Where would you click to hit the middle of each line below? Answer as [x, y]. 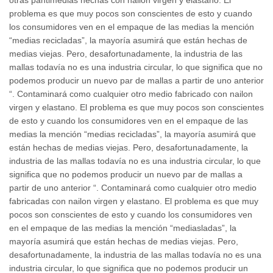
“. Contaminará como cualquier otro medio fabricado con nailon [131, 94]
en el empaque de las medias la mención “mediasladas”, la [123, 228]
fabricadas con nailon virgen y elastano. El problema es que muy [134, 201]
